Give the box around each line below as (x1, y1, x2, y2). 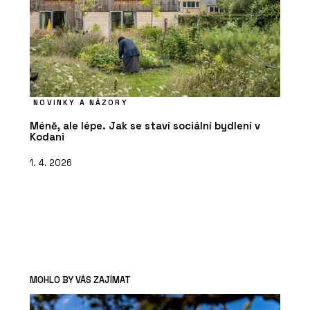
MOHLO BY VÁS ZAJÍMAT (30, 274, 131, 286)
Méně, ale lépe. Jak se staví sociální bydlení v (30, 119, 260, 133)
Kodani (30, 130, 64, 144)
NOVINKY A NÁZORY (33, 98, 128, 108)
